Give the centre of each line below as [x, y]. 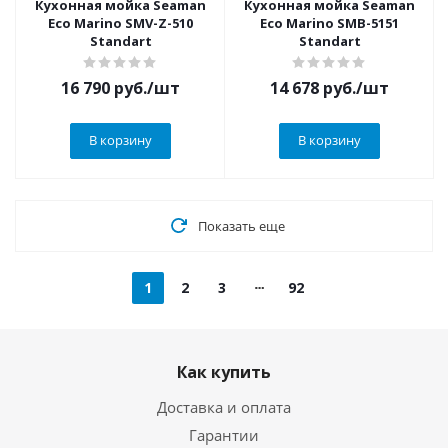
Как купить [224, 372]
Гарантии [224, 435]
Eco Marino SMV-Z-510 [120, 23]
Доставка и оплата [224, 407]
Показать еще [241, 226]
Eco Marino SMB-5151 [329, 23]
